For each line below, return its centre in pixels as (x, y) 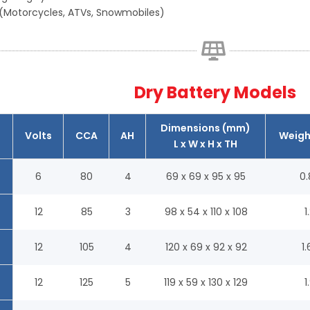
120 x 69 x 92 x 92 (206, 247)
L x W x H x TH (206, 144)
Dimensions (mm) (206, 128)
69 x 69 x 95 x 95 (206, 176)
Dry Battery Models (215, 92)
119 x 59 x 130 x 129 (206, 282)
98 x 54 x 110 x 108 (206, 211)
